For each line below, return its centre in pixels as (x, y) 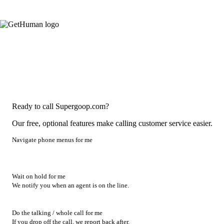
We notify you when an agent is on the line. (70, 185)
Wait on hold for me (39, 176)
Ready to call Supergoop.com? (60, 106)
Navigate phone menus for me (52, 139)
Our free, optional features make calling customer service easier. (112, 123)
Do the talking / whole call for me (57, 213)
